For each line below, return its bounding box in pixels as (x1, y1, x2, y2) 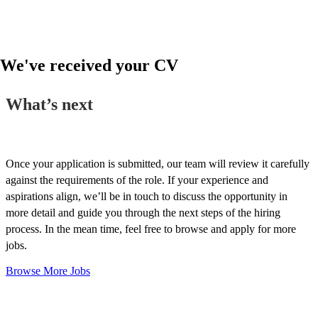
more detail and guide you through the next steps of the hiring (6, 206, 280, 219)
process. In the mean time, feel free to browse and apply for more (6, 222, 296, 235)
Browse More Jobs (6, 264, 90, 277)
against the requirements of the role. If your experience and (6, 173, 268, 186)
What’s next (6, 94, 93, 114)
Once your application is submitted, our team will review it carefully (6, 157, 309, 170)
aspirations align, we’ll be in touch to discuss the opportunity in (6, 190, 287, 202)
